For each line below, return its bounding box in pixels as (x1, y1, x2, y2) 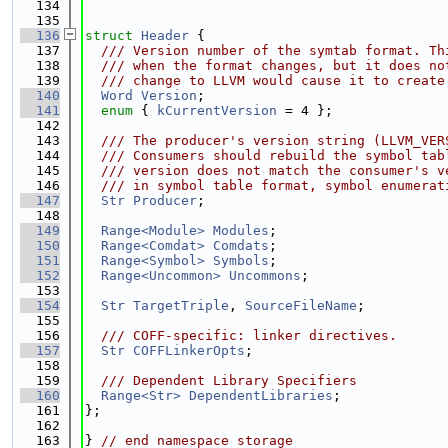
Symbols (213, 253, 269, 268)
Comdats (213, 238, 269, 253)
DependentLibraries (189, 388, 333, 403)
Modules (213, 223, 269, 238)
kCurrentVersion (157, 103, 277, 118)
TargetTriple (133, 298, 229, 313)
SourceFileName (245, 298, 357, 313)
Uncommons (229, 268, 301, 283)
